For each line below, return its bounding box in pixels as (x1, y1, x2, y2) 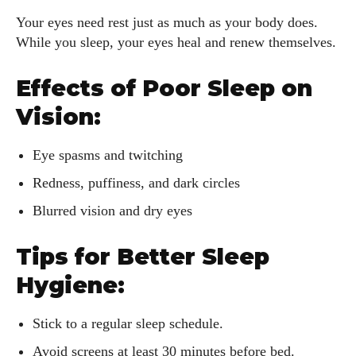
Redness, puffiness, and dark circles (33, 175, 240, 192)
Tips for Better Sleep (16, 243, 269, 271)
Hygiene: (16, 272, 125, 300)
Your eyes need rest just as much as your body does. (16, 14, 318, 31)
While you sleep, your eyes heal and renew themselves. (16, 34, 336, 51)
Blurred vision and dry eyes (33, 203, 192, 219)
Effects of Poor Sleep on (16, 75, 312, 103)
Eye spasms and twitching (33, 147, 183, 164)
